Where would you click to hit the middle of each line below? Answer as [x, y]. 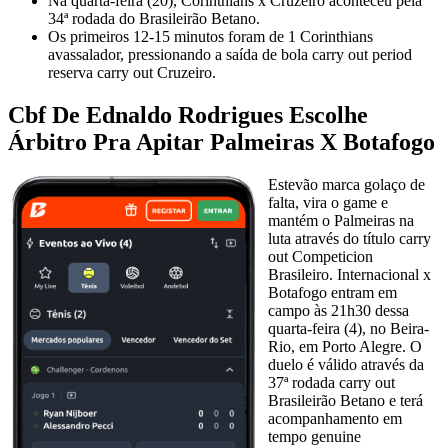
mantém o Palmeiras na [341, 220]
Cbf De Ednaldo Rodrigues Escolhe [188, 114]
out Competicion [320, 256]
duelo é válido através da [346, 364]
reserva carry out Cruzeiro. [132, 72]
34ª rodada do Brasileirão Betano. [154, 18]
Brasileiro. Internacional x [349, 274]
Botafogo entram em [332, 292]
